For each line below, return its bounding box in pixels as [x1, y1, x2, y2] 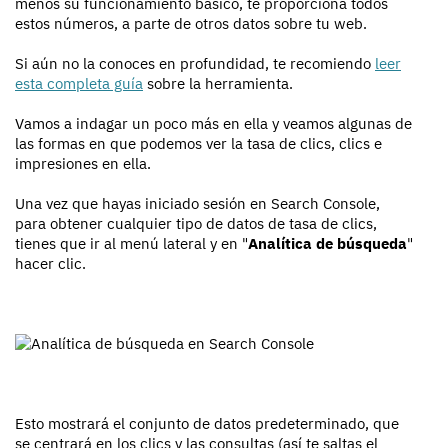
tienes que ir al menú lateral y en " [15, 234, 248, 254]
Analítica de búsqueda [248, 234, 407, 254]
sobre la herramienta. [143, 74, 293, 94]
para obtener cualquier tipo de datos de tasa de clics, [15, 214, 377, 234]
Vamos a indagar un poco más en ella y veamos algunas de [15, 114, 412, 134]
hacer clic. [15, 254, 86, 274]
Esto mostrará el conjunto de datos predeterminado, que [15, 414, 399, 434]
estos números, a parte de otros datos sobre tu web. [15, 14, 367, 34]
